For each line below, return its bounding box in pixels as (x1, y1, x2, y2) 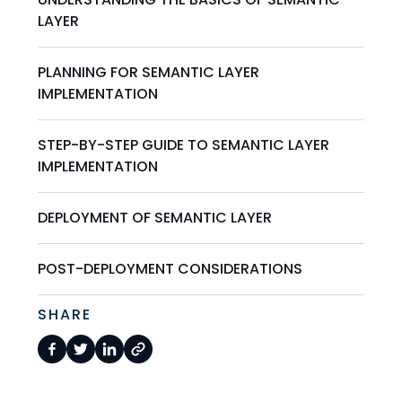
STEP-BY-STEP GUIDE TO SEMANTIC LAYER (38, 135, 330, 156)
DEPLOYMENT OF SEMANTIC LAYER (38, 207, 273, 229)
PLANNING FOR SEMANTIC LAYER (38, 62, 260, 83)
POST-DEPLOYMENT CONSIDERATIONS (38, 258, 303, 280)
